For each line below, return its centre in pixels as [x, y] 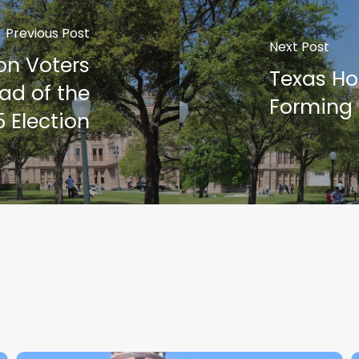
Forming [311, 107]
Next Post [299, 47]
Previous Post [48, 33]
